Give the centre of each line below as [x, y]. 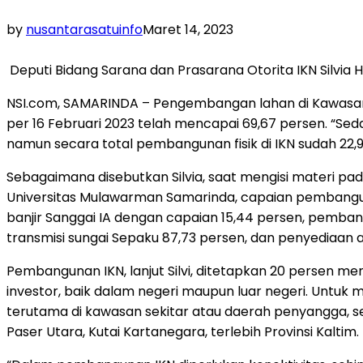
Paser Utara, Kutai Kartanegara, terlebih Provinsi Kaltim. [183, 331]
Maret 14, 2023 [188, 29]
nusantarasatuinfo [84, 29]
